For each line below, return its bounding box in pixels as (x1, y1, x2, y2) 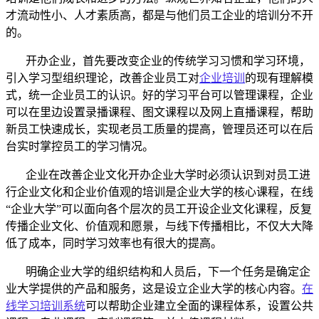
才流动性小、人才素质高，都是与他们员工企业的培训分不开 (6, 9, 313, 21)
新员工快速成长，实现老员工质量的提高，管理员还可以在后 (6, 122, 313, 135)
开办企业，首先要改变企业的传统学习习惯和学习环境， (26, 54, 310, 67)
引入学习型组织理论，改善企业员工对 (6, 71, 199, 84)
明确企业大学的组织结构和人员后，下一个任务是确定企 (26, 265, 310, 278)
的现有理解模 (245, 71, 313, 84)
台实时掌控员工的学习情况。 (6, 140, 154, 152)
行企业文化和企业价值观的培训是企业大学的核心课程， (6, 185, 291, 198)
